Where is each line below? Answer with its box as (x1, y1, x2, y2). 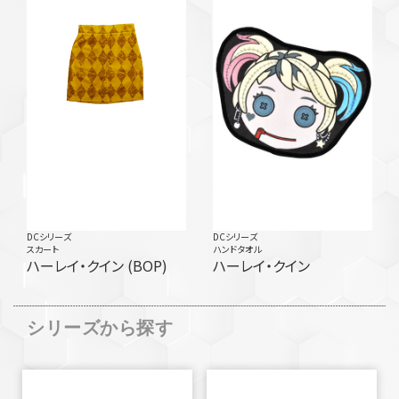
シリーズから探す (27, 315, 173, 341)
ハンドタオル (213, 242, 261, 256)
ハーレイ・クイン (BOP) (127, 255, 167, 277)
